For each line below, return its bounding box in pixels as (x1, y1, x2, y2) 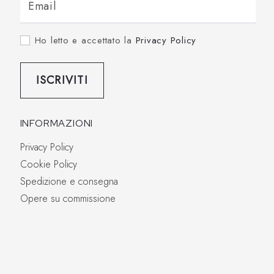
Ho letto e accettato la (34, 34, 136, 48)
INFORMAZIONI (20, 117, 94, 130)
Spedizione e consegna (20, 174, 118, 189)
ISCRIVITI (35, 72, 88, 89)
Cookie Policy (20, 157, 77, 172)
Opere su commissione (20, 191, 116, 206)
